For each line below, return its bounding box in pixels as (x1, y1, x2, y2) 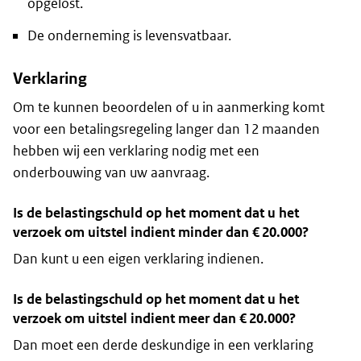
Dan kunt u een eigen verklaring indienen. (13, 250, 263, 268)
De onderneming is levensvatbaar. (27, 27, 231, 45)
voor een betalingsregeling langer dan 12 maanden (13, 120, 320, 139)
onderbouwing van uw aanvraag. (13, 164, 210, 182)
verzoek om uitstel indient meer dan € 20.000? (13, 309, 296, 328)
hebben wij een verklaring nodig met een (13, 142, 259, 160)
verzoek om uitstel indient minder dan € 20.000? (13, 223, 309, 242)
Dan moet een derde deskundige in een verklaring (13, 336, 313, 355)
